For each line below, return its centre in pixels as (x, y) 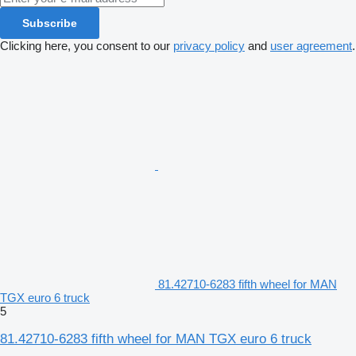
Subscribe (50, 23)
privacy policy (209, 46)
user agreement (311, 46)
